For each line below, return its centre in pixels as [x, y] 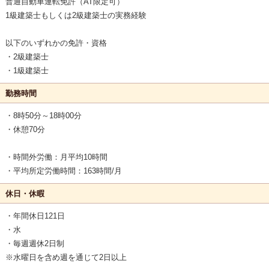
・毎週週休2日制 [35, 244]
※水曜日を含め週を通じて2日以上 [66, 258]
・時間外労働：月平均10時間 [56, 157]
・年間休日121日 [35, 216]
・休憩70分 [25, 130]
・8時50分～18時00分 [43, 116]
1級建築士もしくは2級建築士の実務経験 [76, 16]
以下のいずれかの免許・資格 [56, 43]
